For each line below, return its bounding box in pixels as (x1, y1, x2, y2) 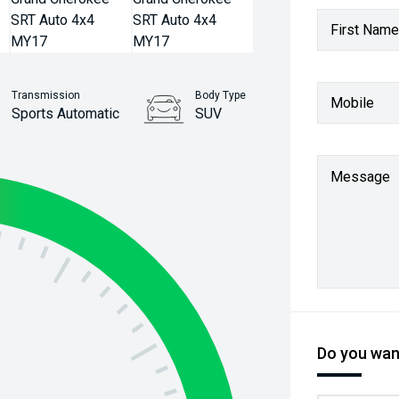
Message (330, 168, 391, 185)
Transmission (12, 89, 81, 102)
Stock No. (191, 142, 238, 155)
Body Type (195, 89, 247, 102)
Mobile (330, 94, 375, 111)
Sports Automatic (12, 105, 120, 122)
